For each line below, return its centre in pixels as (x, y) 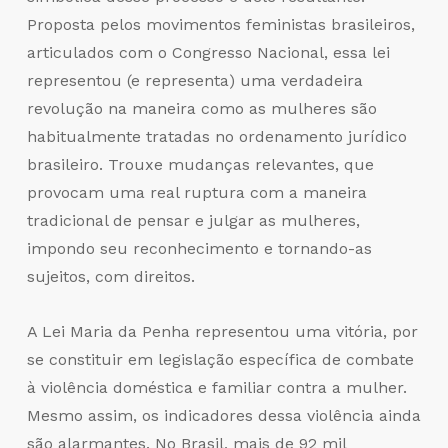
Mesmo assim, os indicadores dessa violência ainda (223, 416)
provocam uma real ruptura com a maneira (196, 193)
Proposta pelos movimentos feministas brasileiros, (220, 25)
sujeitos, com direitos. (110, 277)
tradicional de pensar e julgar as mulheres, (193, 221)
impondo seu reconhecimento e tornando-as (199, 249)
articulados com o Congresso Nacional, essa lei (208, 53)
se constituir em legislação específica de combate (220, 360)
